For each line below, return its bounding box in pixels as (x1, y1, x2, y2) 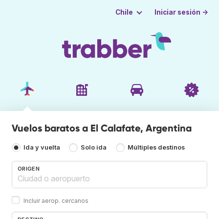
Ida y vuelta (23, 144, 60, 152)
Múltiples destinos (127, 144, 185, 152)
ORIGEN (18, 165, 40, 172)
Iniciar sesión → (154, 8, 209, 16)
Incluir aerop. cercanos (23, 197, 88, 204)
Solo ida (81, 144, 107, 152)
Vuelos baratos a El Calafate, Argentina (12, 122, 192, 134)
